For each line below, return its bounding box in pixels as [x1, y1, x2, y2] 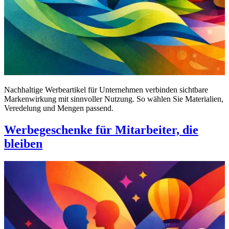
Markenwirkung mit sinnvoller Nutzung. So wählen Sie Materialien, [4, 95, 223, 104]
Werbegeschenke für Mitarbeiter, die [4, 123, 198, 137]
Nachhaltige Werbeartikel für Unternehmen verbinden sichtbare [4, 85, 208, 95]
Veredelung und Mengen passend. [4, 104, 113, 113]
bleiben [4, 137, 42, 151]
